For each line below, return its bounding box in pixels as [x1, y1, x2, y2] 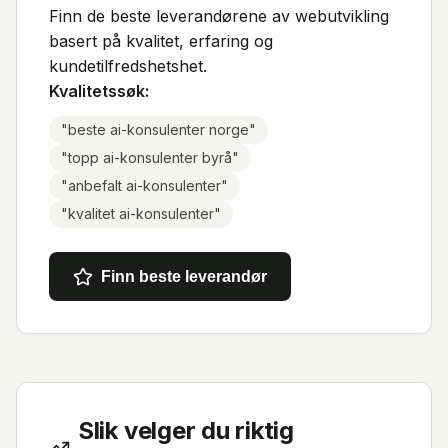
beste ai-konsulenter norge [68, 121, 249, 138]
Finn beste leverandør [101, 268, 267, 285]
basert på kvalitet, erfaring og [49, 31, 273, 51]
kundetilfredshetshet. [49, 56, 207, 76]
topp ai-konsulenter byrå [68, 149, 232, 166]
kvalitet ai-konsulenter [68, 205, 214, 222]
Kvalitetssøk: [49, 81, 149, 101]
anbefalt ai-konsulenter [68, 177, 221, 194]
